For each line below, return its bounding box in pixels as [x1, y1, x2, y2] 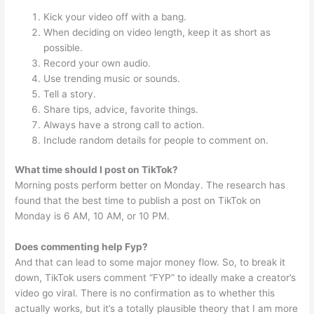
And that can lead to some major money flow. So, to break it [15, 257, 286, 268]
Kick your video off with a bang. [43, 11, 187, 22]
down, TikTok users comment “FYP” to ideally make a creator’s [15, 272, 296, 284]
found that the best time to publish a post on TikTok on [15, 195, 261, 207]
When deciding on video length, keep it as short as [43, 26, 271, 38]
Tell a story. [43, 88, 97, 100]
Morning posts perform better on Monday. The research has [15, 179, 286, 191]
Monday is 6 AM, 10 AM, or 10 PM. [15, 210, 170, 222]
